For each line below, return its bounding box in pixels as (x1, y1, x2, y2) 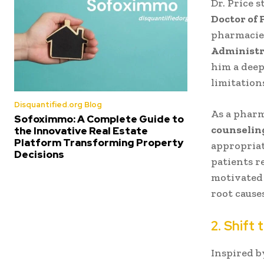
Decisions (14, 148, 64, 161)
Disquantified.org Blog (14, 100, 102, 110)
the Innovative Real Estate (14, 124, 148, 137)
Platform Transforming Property (14, 136, 183, 149)
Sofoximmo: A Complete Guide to (14, 113, 184, 126)
